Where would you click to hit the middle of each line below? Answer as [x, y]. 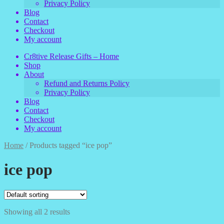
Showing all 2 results [37, 211]
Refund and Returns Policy [87, 83]
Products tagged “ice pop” [71, 145]
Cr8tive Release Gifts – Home [71, 56]
